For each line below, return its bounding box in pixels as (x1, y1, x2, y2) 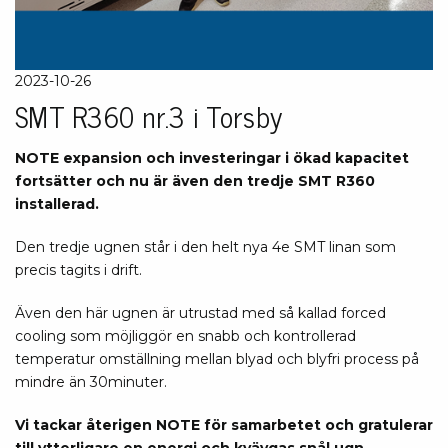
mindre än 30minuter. (15, 373, 171, 391)
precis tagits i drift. (15, 261, 142, 279)
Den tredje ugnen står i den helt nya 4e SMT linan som (15, 238, 396, 256)
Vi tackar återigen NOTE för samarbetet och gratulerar (15, 416, 433, 434)
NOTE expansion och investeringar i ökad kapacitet (15, 149, 409, 167)
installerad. (15, 195, 99, 213)
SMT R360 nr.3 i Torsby (15, 93, 283, 139)
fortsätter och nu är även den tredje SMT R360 (15, 172, 375, 190)
